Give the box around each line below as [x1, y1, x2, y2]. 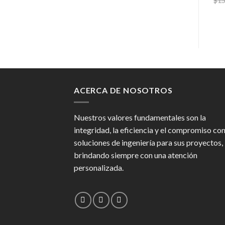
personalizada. [74, 163, 124, 173]
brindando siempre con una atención [74, 150, 197, 160]
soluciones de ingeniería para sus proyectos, [74, 138, 223, 148]
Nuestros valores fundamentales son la [74, 113, 206, 123]
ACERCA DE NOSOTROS [74, 85, 173, 95]
